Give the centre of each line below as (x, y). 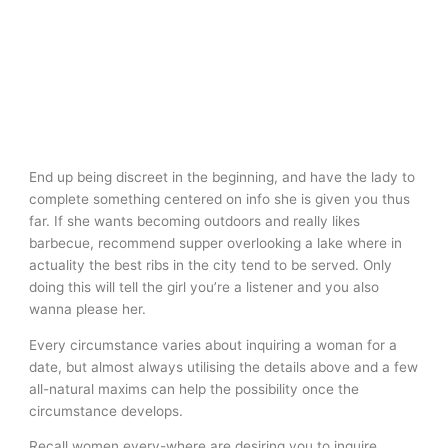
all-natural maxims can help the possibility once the (194, 388)
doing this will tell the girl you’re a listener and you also (204, 286)
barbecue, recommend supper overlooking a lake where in (216, 242)
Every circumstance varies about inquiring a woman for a (213, 344)
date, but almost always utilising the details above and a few (224, 366)
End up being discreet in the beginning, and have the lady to (222, 176)
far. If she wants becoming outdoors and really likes (195, 220)
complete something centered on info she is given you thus (220, 198)
